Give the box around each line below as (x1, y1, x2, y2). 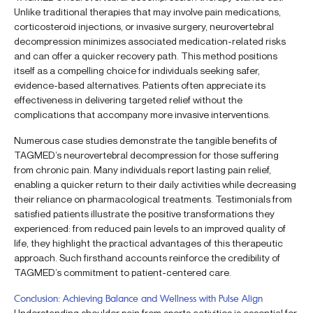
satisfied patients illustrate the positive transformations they (14, 207, 275, 219)
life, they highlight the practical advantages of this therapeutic (14, 236, 283, 249)
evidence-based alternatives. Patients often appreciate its (14, 78, 265, 91)
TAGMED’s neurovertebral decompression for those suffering (14, 148, 279, 161)
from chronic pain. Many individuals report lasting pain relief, (14, 163, 271, 175)
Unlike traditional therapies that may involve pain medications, (14, 5, 281, 17)
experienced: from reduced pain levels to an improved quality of (14, 221, 286, 234)
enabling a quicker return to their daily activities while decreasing (14, 177, 296, 190)
